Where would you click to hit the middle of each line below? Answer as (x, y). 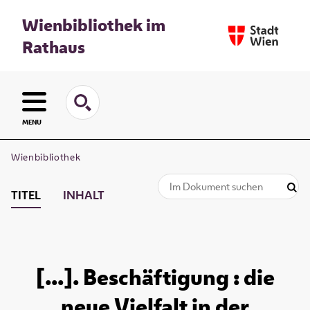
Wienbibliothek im (94, 25)
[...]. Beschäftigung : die (155, 277)
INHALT (84, 195)
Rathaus (54, 47)
